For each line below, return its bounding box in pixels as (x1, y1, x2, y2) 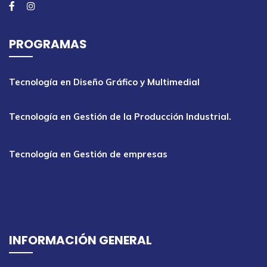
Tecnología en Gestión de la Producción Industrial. (9, 111, 231, 122)
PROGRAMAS (9, 36, 87, 52)
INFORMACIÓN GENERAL (9, 232, 152, 249)
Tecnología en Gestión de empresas (9, 148, 167, 160)
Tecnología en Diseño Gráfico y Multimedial (9, 76, 200, 88)
